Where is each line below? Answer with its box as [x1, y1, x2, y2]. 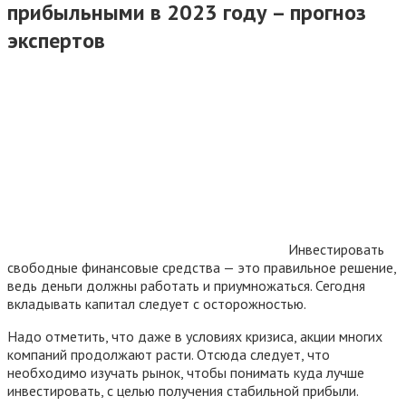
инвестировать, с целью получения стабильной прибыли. [7, 381, 359, 400]
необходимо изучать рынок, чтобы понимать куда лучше [7, 362, 364, 382]
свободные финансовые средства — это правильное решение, [7, 257, 396, 276]
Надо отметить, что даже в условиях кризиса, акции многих [7, 326, 382, 345]
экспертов [7, 25, 105, 54]
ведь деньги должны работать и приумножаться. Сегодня [7, 275, 365, 295]
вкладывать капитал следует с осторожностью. [7, 294, 306, 313]
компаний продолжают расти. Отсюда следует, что [7, 344, 330, 363]
